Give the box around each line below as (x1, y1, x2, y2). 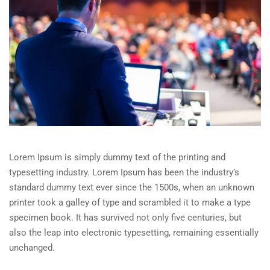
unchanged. (9, 242, 55, 253)
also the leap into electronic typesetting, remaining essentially (9, 227, 259, 238)
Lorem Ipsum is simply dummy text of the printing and (9, 151, 225, 163)
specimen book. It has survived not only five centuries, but (9, 212, 242, 223)
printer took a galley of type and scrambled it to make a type (9, 196, 251, 208)
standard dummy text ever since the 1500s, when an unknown (9, 181, 254, 193)
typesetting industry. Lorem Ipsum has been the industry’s (9, 166, 239, 178)
